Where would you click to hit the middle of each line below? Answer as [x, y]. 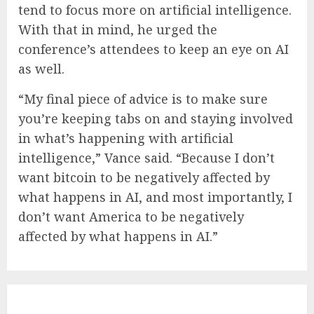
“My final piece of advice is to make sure [143, 98]
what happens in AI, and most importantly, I [155, 197]
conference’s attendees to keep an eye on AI [153, 49]
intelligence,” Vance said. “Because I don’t [146, 157]
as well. [41, 68]
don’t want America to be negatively [131, 216]
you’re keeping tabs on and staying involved [156, 118]
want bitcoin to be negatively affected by [144, 177]
